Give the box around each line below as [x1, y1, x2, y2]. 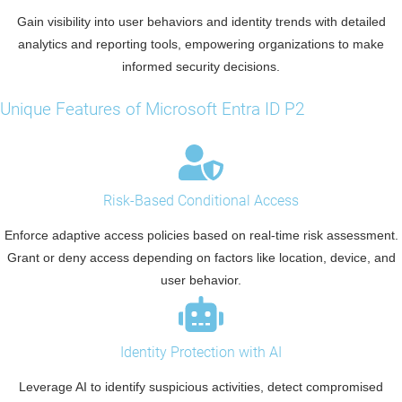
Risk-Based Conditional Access [103, 192, 299, 210]
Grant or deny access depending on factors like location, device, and [6, 250, 396, 266]
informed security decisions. [122, 59, 280, 74]
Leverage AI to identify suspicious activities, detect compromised [19, 380, 383, 395]
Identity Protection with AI [120, 344, 282, 362]
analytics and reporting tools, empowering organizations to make [18, 37, 384, 52]
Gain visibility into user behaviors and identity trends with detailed [16, 14, 386, 30]
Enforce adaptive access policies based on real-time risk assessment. [4, 228, 398, 243]
